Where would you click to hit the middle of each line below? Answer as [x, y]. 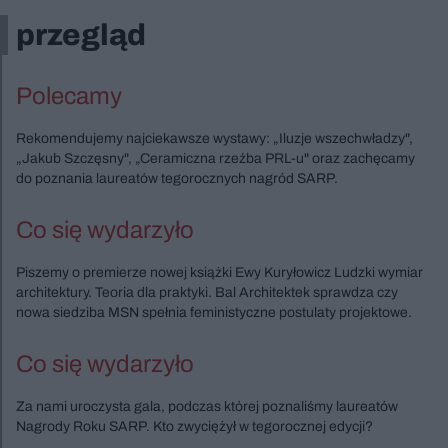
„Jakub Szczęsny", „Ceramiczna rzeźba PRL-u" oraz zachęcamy [215, 158]
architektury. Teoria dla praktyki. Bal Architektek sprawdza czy [207, 292]
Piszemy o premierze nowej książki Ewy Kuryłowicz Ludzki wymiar [219, 272]
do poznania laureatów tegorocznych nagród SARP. [177, 178]
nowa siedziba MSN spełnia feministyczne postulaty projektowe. [214, 312]
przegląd [81, 34]
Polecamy [69, 95]
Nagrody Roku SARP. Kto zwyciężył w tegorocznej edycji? [194, 426]
